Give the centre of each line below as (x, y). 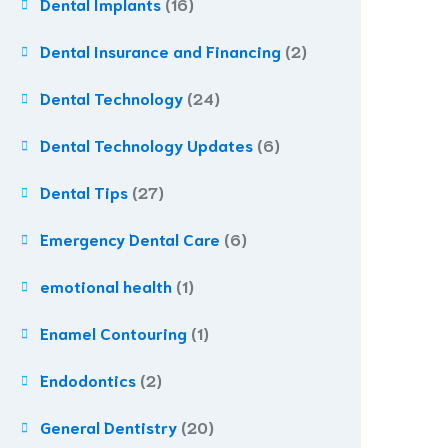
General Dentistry (108, 426)
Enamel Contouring (113, 332)
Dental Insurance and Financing (160, 50)
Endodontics (88, 379)
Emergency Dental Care (130, 238)
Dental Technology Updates (146, 144)
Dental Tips (84, 191)
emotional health (106, 285)
